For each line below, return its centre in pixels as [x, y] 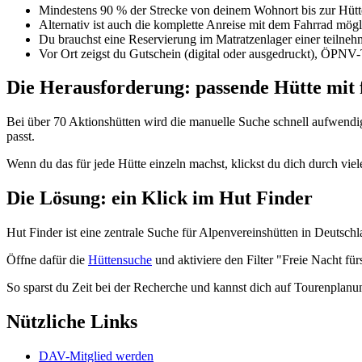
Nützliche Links [72, 322]
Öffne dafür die [47, 260]
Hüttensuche [120, 260]
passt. [21, 137]
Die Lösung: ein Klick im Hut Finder [160, 198]
